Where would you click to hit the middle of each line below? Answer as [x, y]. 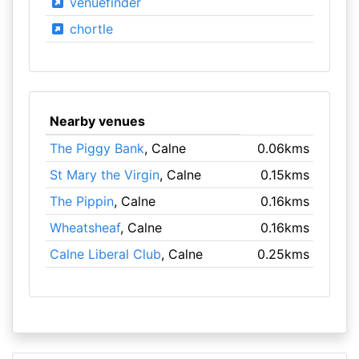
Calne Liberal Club [105, 254]
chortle [89, 29]
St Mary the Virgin [104, 175]
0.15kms [285, 175]
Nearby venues [97, 121]
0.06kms [284, 148]
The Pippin [81, 201]
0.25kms [284, 254]
